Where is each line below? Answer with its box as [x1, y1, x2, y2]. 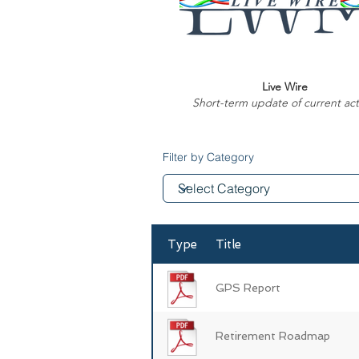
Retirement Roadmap [216, 329, 330, 342]
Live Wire [262, 79, 308, 94]
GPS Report [216, 280, 280, 294]
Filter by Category [163, 150, 254, 164]
